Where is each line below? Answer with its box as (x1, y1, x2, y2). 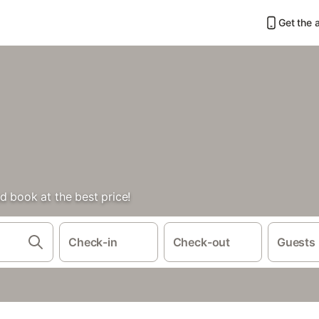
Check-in (68, 235, 117, 249)
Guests (277, 235, 315, 249)
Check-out (172, 235, 231, 249)
